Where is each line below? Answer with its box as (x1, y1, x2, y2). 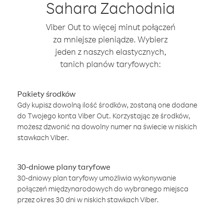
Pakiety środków (17, 89, 75, 99)
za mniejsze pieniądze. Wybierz (53, 34, 168, 44)
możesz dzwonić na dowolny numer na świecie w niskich (17, 122, 197, 131)
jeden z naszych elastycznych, (55, 46, 166, 57)
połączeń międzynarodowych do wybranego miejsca (17, 184, 188, 193)
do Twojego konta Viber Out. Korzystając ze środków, (17, 111, 190, 120)
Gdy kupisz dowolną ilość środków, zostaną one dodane (17, 100, 197, 110)
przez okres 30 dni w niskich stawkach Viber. (17, 195, 159, 204)
